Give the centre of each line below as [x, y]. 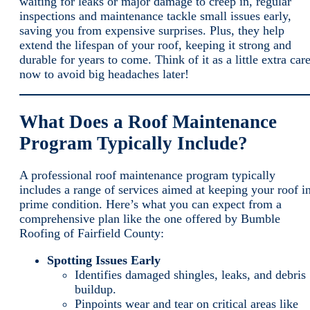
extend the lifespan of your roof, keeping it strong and [155, 45]
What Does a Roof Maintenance [148, 121]
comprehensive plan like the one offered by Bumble [150, 218]
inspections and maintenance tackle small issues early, [155, 16]
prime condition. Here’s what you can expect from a [151, 204]
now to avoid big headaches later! [104, 74]
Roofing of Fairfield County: [93, 233]
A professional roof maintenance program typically [147, 175]
